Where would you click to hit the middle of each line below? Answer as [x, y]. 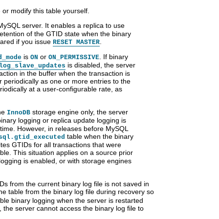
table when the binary [99, 137]
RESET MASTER [76, 43]
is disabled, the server [100, 65]
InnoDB [19, 113]
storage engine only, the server [79, 112]
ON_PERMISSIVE [74, 58]
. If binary [114, 57]
